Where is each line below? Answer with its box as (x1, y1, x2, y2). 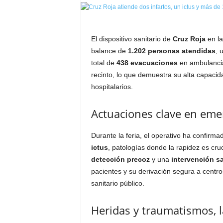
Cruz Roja (172, 35, 206, 43)
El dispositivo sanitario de (91, 35, 173, 43)
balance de (91, 47, 128, 55)
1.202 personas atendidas (127, 47, 216, 55)
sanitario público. (91, 179, 144, 187)
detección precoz (91, 155, 150, 163)
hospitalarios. (91, 83, 133, 91)
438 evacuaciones (116, 59, 178, 67)
